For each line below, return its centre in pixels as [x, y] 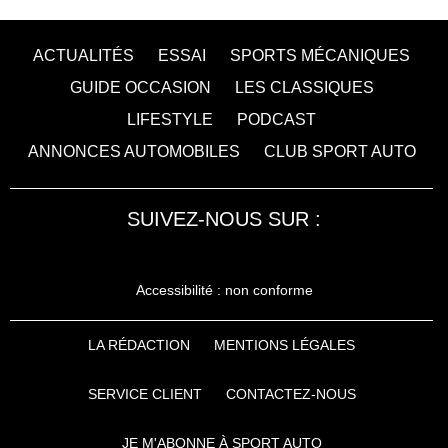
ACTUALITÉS [83, 56]
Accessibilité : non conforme [224, 290]
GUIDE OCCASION [140, 88]
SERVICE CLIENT [144, 394]
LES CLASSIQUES [304, 88]
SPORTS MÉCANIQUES [320, 56]
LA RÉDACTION [139, 345]
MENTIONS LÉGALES [284, 345]
